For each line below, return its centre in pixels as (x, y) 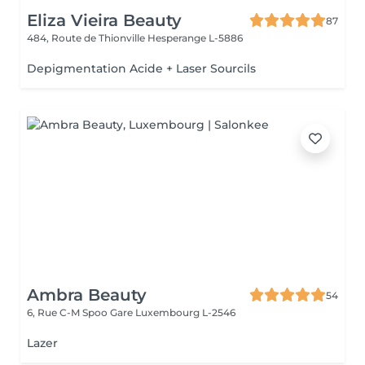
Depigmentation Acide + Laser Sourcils (141, 68)
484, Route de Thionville (87, 38)
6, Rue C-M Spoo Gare (81, 312)
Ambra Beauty (87, 295)
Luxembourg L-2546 (185, 312)
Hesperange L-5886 (195, 38)
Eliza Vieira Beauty (104, 20)
